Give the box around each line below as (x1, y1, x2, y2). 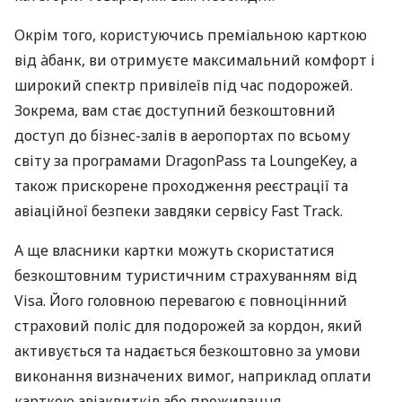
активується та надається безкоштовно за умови (14, 341, 361, 362)
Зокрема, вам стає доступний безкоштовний (14, 100, 336, 121)
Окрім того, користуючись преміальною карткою (14, 25, 367, 46)
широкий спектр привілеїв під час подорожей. (14, 75, 353, 96)
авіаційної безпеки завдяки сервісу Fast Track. (14, 201, 343, 222)
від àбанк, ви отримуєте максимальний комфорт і (14, 50, 375, 71)
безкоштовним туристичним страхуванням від (14, 266, 357, 286)
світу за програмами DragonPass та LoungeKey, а (14, 151, 357, 171)
